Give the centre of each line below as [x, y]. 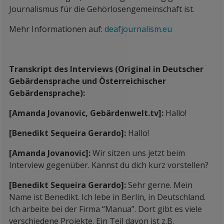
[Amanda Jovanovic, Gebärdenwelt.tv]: [87, 113]
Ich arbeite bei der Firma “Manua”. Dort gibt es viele [105, 209]
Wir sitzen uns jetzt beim [139, 153]
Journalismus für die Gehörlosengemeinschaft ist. [102, 9]
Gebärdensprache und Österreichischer [87, 81]
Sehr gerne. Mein [160, 185]
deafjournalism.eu [138, 29]
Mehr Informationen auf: [57, 29]
